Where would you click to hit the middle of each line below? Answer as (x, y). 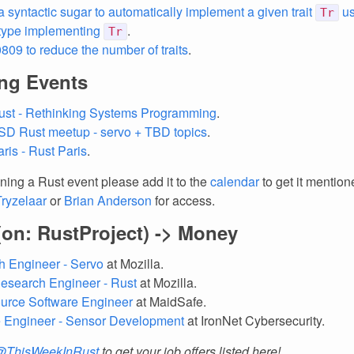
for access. (183, 200)
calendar (235, 181)
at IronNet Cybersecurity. (254, 320)
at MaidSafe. (169, 301)
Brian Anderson (108, 200)
